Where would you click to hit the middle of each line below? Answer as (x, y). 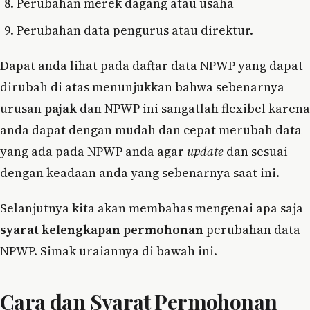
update (207, 152)
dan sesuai (257, 152)
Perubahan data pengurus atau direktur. (135, 30)
